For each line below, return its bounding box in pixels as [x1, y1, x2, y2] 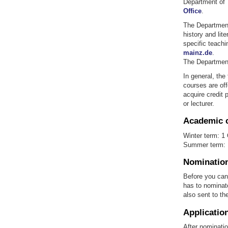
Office [183, 7, 202, 15]
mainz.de [183, 49, 212, 57]
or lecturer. [183, 100, 214, 108]
